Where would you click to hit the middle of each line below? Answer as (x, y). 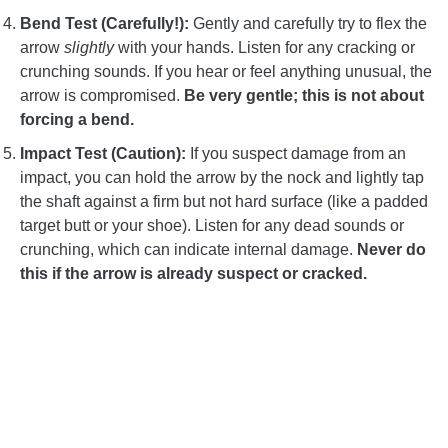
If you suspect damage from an (296, 153)
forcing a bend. (77, 119)
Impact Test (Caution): (103, 153)
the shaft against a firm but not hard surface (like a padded (224, 201)
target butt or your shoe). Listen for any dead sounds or (212, 225)
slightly (89, 47)
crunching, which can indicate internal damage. (188, 249)
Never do (391, 249)
